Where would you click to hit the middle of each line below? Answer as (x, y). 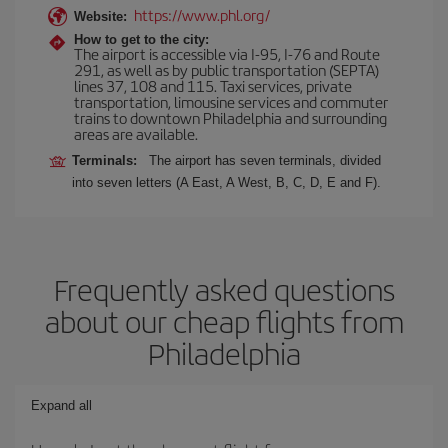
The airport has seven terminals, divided (265, 160)
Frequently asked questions (224, 288)
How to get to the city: (141, 39)
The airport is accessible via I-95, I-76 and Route (227, 53)
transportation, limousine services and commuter (231, 101)
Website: (100, 16)
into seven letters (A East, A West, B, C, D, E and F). (226, 182)
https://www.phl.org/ (202, 14)
